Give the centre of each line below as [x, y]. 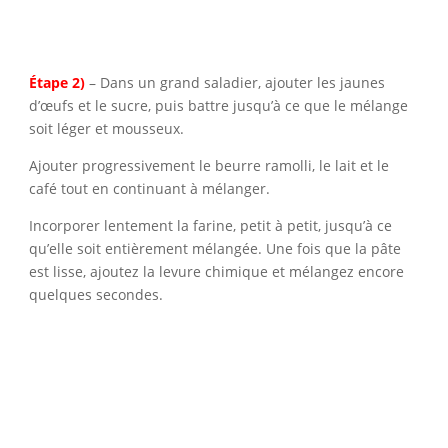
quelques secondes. [95, 295]
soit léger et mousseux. [106, 129]
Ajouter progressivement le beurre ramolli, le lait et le [208, 166]
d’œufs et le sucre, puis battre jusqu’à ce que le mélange [218, 106]
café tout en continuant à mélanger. [149, 189]
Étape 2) [56, 83]
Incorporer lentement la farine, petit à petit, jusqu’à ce [210, 226]
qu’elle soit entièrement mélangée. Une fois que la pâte [214, 249]
